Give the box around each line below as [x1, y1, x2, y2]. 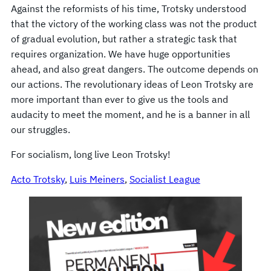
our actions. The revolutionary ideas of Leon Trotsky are [11, 77, 253, 90]
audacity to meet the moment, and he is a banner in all [11, 108, 250, 120]
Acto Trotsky [11, 172, 65, 185]
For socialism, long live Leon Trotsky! [11, 148, 171, 160]
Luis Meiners [70, 172, 125, 185]
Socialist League [129, 172, 200, 185]
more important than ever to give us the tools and [11, 93, 228, 105]
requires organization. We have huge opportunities [11, 47, 230, 60]
